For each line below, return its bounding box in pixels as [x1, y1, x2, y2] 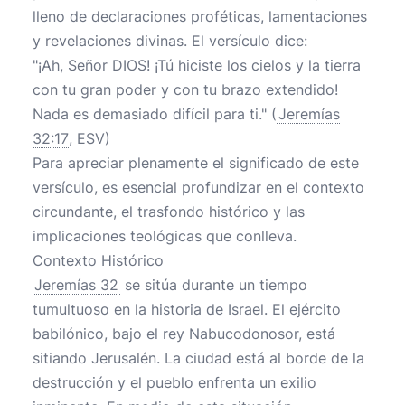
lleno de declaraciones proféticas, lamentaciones [33, 7, 367, 25]
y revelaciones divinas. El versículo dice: [33, 32, 307, 50]
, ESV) [69, 129, 110, 147]
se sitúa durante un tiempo [120, 276, 307, 294]
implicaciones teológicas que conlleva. [33, 227, 297, 245]
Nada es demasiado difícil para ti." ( [33, 105, 277, 123]
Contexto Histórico [33, 251, 164, 269]
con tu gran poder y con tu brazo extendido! [33, 80, 338, 99]
